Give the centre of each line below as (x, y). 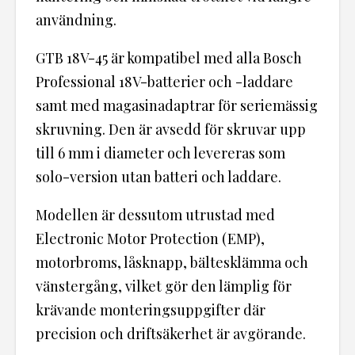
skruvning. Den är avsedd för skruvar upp (171, 129)
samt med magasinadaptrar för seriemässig (177, 105)
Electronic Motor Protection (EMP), (150, 238)
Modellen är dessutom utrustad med (155, 214)
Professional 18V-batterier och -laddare (164, 81)
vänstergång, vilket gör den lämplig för (164, 286)
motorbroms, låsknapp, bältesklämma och (172, 262)
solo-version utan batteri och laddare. (158, 176)
